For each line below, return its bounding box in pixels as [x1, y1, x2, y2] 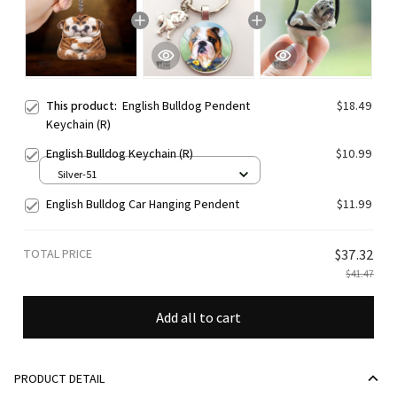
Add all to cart [156, 307, 241, 327]
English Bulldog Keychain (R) [46, 145, 193, 162]
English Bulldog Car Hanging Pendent [46, 196, 239, 213]
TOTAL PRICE [23, 245, 92, 262]
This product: [46, 97, 122, 114]
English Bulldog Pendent [122, 97, 250, 114]
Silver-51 [58, 167, 97, 181]
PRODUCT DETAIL [14, 370, 105, 386]
